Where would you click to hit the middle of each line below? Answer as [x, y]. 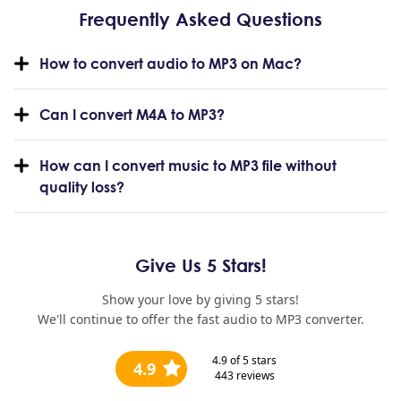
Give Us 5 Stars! [200, 265]
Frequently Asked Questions [200, 19]
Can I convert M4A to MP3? [132, 115]
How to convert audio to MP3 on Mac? [171, 64]
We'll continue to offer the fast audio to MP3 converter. [200, 319]
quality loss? [82, 187]
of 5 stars [253, 360]
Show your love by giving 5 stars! [200, 299]
